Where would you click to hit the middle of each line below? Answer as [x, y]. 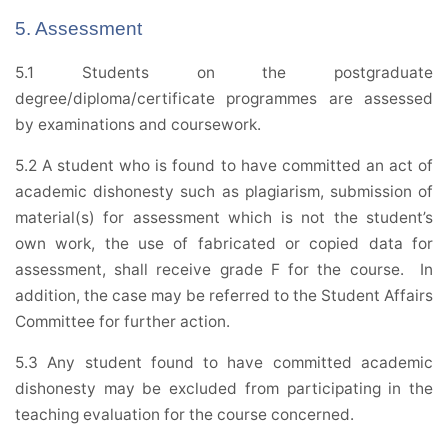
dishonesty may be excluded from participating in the [224, 389]
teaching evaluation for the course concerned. [184, 415]
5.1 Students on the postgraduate [224, 73]
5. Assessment [78, 29]
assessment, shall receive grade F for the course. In [224, 270]
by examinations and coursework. [138, 125]
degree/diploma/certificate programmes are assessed [224, 99]
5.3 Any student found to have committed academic [224, 363]
